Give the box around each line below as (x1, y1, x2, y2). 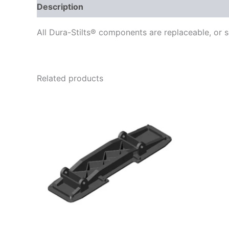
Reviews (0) (138, 2, 187, 12)
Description (37, 2, 83, 12)
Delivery (94, 2, 127, 12)
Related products (37, 73, 103, 83)
